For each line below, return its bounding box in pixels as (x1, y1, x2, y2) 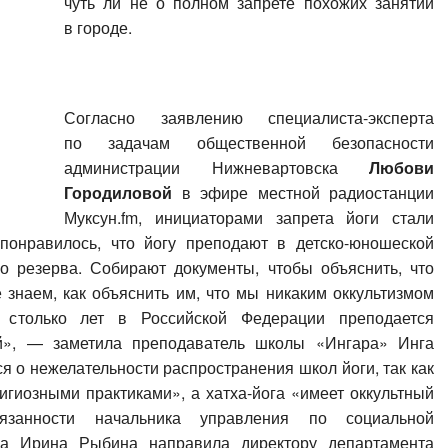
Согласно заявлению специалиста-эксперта (64, 106, 434, 129)
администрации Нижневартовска (64, 156, 369, 179)
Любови (369, 156, 434, 179)
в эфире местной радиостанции (172, 181, 434, 204)
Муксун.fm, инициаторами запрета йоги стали (64, 206, 434, 229)
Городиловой (64, 181, 172, 204)
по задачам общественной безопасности (64, 131, 434, 154)
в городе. (64, 16, 132, 39)
